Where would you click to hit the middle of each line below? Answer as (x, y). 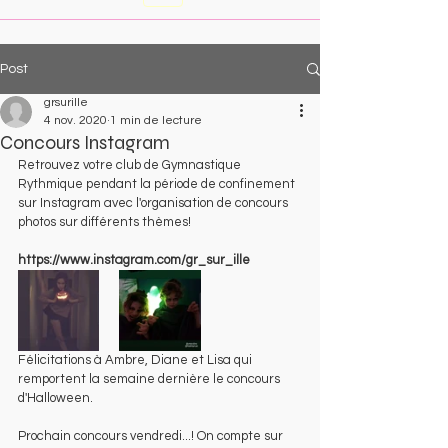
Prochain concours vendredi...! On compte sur (152, 436)
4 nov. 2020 (75, 120)
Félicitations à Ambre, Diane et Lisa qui (136, 360)
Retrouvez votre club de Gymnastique (131, 165)
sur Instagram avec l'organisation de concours (154, 203)
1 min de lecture (156, 120)
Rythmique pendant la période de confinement (158, 184)
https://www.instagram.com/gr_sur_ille (134, 260)
